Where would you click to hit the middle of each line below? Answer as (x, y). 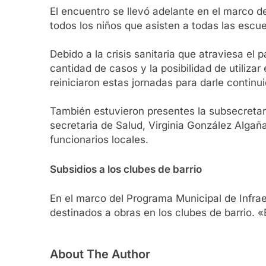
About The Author (100, 254)
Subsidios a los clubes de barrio (126, 169)
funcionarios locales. (99, 140)
